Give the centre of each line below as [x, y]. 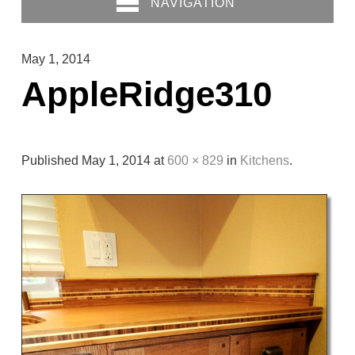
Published [50, 160]
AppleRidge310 [146, 94]
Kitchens [264, 160]
